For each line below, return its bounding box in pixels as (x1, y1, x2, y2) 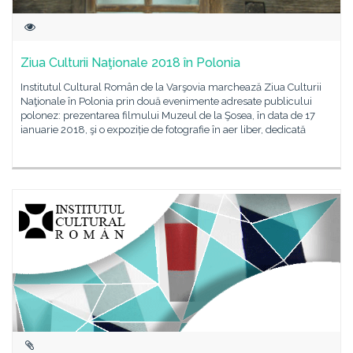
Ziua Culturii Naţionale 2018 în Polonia (20, 55, 240, 70)
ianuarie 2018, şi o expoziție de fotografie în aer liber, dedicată (20, 124, 306, 136)
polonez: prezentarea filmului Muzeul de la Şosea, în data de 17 (20, 110, 315, 121)
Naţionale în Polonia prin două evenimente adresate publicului (20, 95, 312, 107)
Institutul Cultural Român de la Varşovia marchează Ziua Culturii (20, 81, 321, 93)
